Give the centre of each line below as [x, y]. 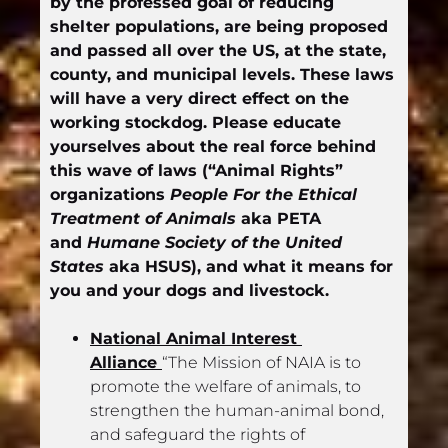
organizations [110, 195]
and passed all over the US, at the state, [218, 51]
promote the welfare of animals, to [225, 387]
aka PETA [278, 219]
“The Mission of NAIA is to [261, 363]
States [77, 267]
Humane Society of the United [214, 243]
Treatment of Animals [143, 219]
